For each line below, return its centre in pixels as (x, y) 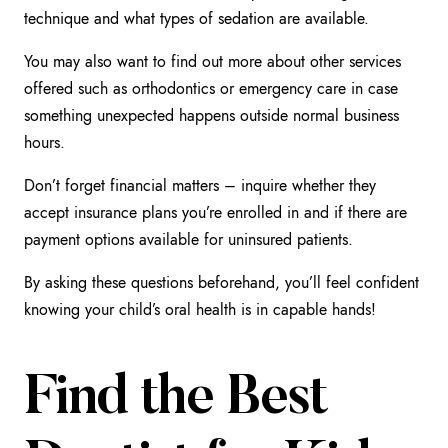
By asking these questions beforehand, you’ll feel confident (221, 282)
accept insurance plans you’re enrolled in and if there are (215, 212)
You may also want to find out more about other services (212, 61)
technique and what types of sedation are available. (196, 18)
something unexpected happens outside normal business (211, 115)
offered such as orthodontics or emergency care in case (211, 88)
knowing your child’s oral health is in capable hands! (200, 309)
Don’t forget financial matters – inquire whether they (200, 185)
